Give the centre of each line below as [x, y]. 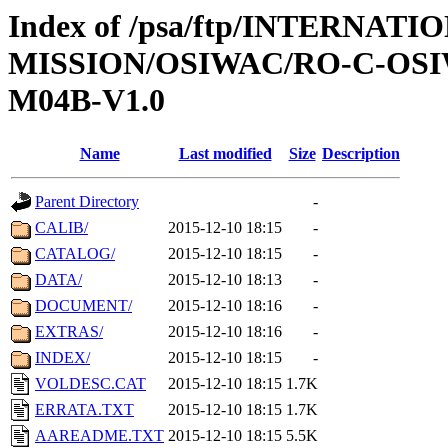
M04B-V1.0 [86, 100]
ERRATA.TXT [84, 410]
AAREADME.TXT [99, 436]
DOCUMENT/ [83, 306]
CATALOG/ [75, 254]
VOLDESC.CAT [90, 384]
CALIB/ [61, 228]
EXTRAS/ [69, 332]
